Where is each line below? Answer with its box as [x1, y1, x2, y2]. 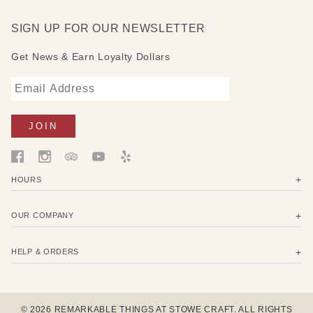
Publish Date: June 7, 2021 [22, 11, 155, 23]
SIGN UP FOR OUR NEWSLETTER [11, 22, 206, 34]
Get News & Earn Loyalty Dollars [11, 50, 170, 62]
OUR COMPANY [11, 211, 74, 220]
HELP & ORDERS [11, 247, 80, 256]
